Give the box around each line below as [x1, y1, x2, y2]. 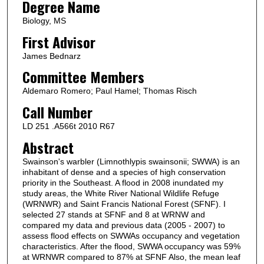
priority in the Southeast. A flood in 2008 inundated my [22, 177, 223, 187]
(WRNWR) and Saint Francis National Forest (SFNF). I [22, 199, 226, 209]
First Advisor [22, 31, 95, 52]
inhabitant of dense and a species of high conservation [22, 167, 226, 177]
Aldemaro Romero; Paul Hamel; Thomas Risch [22, 86, 197, 96]
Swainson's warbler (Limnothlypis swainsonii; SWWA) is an [22, 156, 240, 166]
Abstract [22, 136, 74, 158]
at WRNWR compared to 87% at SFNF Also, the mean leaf [22, 252, 240, 262]
